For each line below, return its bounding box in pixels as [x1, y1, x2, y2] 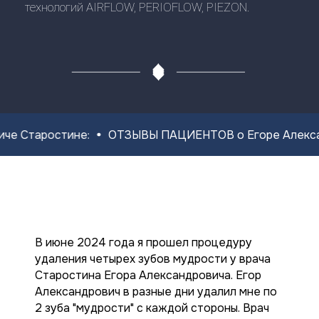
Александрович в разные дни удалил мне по [35, 284, 277, 299]
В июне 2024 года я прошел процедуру [35, 235, 252, 250]
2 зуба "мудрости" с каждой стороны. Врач [35, 300, 269, 315]
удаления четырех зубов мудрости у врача [35, 251, 271, 266]
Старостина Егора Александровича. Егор [35, 268, 261, 283]
